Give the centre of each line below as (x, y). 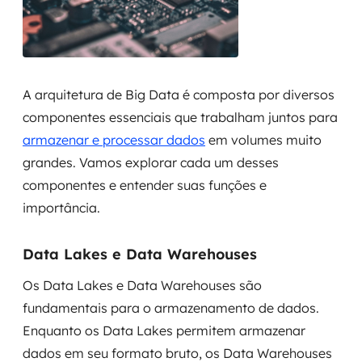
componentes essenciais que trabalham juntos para (180, 117)
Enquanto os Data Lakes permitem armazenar (164, 330)
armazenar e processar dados (114, 140)
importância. (61, 208)
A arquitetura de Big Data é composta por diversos (179, 95)
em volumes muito (263, 140)
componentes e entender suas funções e (145, 185)
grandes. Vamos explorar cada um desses (151, 162)
